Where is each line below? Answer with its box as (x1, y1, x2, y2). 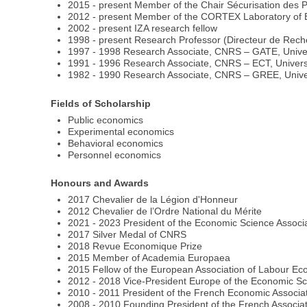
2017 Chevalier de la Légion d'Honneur (68, 194, 238, 206)
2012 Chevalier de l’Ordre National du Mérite (68, 206, 262, 217)
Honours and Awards (51, 177, 149, 189)
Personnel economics (68, 149, 162, 160)
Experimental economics (68, 125, 175, 137)
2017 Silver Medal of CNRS (68, 229, 187, 241)
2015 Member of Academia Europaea (68, 252, 231, 264)
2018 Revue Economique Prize (68, 241, 203, 252)
